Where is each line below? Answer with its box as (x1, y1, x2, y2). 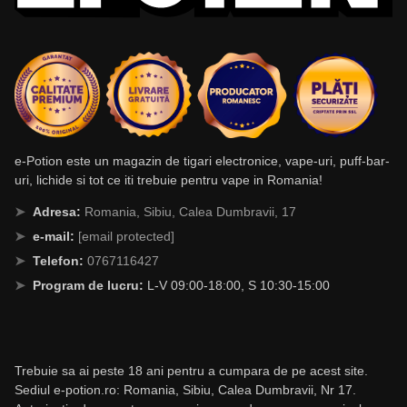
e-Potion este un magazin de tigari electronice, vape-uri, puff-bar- (15, 153, 390, 168)
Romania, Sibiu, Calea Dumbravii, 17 (84, 203, 296, 219)
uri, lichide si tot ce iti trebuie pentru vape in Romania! (15, 172, 323, 187)
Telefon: (33, 253, 84, 268)
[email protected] (78, 228, 174, 243)
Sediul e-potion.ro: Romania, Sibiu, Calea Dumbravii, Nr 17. (15, 382, 356, 397)
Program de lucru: (33, 277, 144, 293)
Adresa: (33, 203, 81, 219)
